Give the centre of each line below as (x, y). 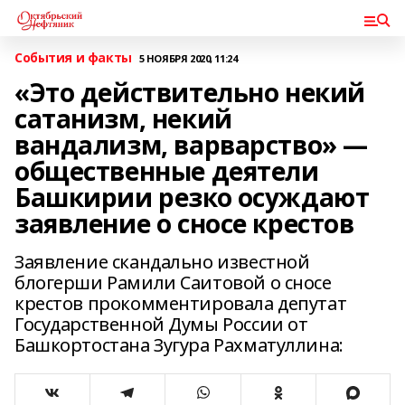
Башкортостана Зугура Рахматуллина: (179, 345)
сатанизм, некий (123, 118)
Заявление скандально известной (162, 262)
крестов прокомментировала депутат (181, 303)
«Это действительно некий (190, 92)
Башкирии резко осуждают (192, 197)
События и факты (73, 57)
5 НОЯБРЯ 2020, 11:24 (188, 58)
